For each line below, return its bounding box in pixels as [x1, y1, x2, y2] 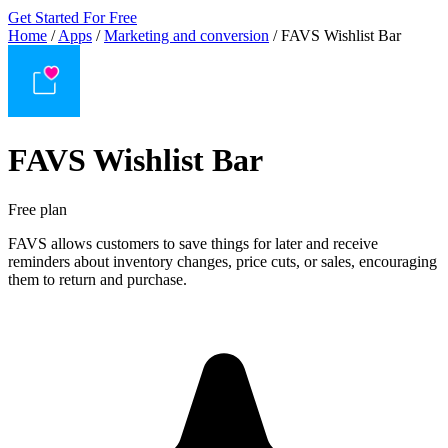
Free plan [8, 200, 67, 218]
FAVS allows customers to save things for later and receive [8, 234, 378, 252]
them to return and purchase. [8, 270, 187, 288]
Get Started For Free [8, 9, 137, 26]
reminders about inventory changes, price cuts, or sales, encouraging [8, 252, 437, 270]
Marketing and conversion [104, 27, 269, 44]
